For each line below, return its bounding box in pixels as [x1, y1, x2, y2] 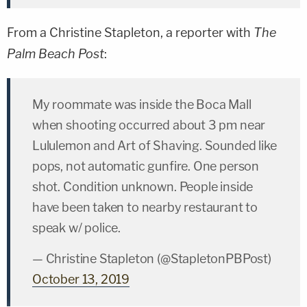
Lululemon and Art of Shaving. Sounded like [32, 138, 277, 153]
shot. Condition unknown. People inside [32, 179, 254, 194]
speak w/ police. [32, 220, 121, 235]
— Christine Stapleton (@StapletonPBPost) [32, 251, 271, 266]
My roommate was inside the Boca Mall [32, 97, 251, 112]
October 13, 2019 [32, 271, 130, 286]
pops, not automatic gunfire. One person [32, 158, 259, 173]
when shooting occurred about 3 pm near [32, 117, 266, 132]
